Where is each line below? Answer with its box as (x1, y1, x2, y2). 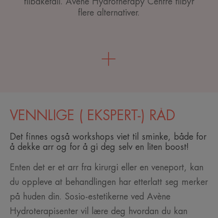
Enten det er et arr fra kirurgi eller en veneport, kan (10, 163, 203, 172)
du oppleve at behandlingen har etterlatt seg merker (10, 178, 208, 187)
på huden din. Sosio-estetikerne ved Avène (10, 192, 170, 201)
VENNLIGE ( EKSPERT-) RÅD (10, 109, 180, 123)
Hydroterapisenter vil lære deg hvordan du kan (10, 207, 187, 216)
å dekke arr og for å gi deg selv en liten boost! (10, 143, 189, 152)
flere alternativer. (78, 8, 140, 18)
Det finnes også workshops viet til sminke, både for (10, 132, 206, 142)
